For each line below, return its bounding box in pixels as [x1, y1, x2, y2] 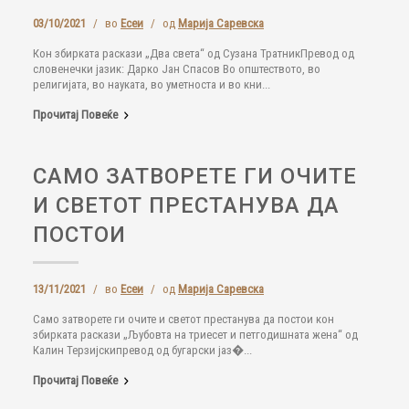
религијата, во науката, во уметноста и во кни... [33, 78, 270, 91]
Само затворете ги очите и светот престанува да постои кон [33, 312, 334, 326]
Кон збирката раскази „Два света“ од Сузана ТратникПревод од [33, 47, 354, 60]
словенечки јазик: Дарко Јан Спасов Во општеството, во [33, 62, 320, 76]
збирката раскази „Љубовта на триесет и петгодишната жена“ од [33, 328, 358, 341]
